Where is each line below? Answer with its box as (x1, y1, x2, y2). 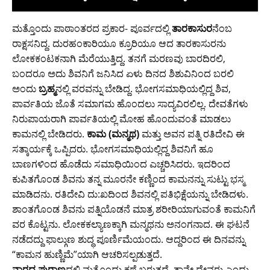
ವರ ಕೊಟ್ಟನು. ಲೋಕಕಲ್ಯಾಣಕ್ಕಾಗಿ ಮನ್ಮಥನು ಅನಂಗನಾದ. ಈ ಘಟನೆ (12, 218, 250, 231)
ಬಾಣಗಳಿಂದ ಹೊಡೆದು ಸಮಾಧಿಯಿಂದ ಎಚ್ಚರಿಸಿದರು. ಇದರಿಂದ (12, 157, 230, 171)
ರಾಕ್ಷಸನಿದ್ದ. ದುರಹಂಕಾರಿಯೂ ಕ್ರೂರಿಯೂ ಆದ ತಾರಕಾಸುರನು (12, 37, 226, 51)
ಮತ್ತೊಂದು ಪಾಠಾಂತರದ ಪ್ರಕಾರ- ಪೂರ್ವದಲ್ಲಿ (12, 22, 172, 36)
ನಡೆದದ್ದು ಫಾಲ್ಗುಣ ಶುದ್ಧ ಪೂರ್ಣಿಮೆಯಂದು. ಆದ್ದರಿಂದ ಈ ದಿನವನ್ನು (12, 233, 245, 246)
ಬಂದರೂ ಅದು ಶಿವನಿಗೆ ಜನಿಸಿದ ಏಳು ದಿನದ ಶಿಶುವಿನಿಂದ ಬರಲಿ (12, 67, 234, 81)
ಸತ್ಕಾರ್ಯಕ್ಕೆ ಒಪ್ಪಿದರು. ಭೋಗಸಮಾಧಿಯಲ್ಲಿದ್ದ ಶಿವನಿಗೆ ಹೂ (12, 142, 213, 156)
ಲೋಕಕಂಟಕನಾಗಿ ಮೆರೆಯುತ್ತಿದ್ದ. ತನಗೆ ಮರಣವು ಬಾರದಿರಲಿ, (12, 52, 225, 66)
